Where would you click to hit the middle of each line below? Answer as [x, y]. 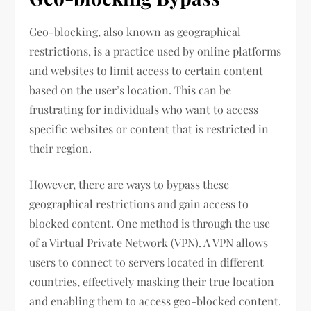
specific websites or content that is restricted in [149, 129]
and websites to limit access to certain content [146, 71]
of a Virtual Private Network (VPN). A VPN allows [149, 243]
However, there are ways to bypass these [129, 185]
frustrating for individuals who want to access [144, 110]
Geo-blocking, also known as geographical [135, 32]
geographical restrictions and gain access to [139, 204]
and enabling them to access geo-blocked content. [155, 301]
